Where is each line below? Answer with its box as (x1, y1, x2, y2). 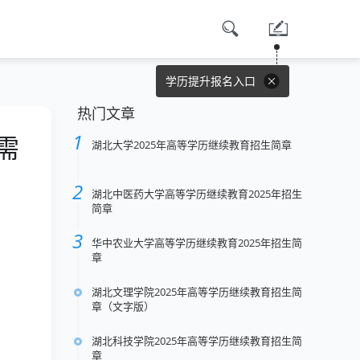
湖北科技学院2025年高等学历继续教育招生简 (92, 333, 302, 348)
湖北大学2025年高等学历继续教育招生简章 (92, 137, 292, 152)
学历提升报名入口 (166, 73, 259, 88)
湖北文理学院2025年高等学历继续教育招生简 (92, 284, 302, 299)
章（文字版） (92, 299, 154, 313)
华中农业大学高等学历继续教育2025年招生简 (92, 235, 302, 250)
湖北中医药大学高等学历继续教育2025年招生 (92, 186, 302, 201)
